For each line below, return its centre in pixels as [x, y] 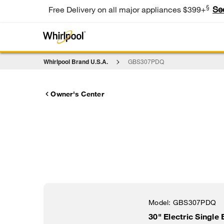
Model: [161, 202]
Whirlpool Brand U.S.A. [76, 61]
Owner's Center [77, 94]
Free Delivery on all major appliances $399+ [127, 9]
